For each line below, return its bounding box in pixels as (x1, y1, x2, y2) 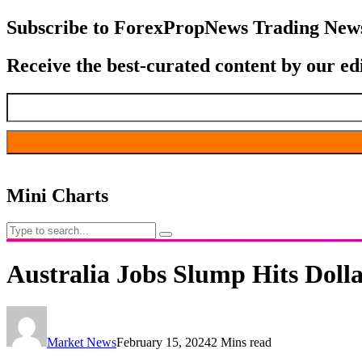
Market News (47, 335, 116, 350)
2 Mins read (211, 335, 271, 350)
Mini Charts (6, 184, 108, 206)
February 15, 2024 (116, 335, 211, 350)
